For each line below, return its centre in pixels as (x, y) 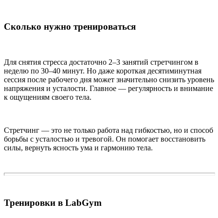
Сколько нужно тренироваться (70, 27)
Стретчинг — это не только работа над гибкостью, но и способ (109, 130)
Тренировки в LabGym (53, 202)
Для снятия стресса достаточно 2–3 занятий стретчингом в (101, 62)
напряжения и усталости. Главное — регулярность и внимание (109, 89)
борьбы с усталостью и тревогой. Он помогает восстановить (105, 139)
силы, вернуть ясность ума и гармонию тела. (78, 148)
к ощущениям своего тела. (48, 97)
